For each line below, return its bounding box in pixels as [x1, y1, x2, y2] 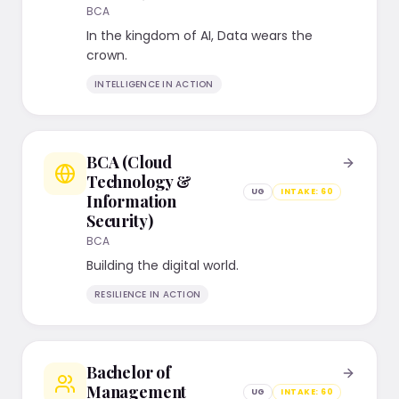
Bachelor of [86, 362, 172, 383]
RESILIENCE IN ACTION [94, 288, 200, 301]
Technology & [86, 171, 191, 192]
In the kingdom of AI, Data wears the [86, 27, 313, 45]
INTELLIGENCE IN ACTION [94, 77, 214, 91]
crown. [86, 46, 127, 64]
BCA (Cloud [86, 151, 173, 173]
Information [86, 191, 177, 212]
